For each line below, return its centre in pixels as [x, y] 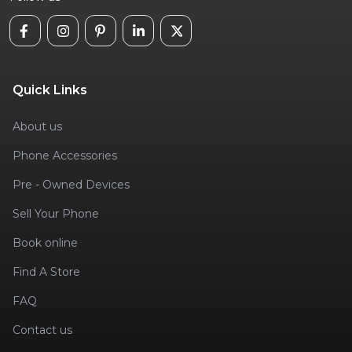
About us [37, 127]
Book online [45, 243]
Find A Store [46, 272]
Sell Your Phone [56, 214]
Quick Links [50, 90]
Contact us [42, 330]
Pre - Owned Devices [71, 185]
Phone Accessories [65, 156]
